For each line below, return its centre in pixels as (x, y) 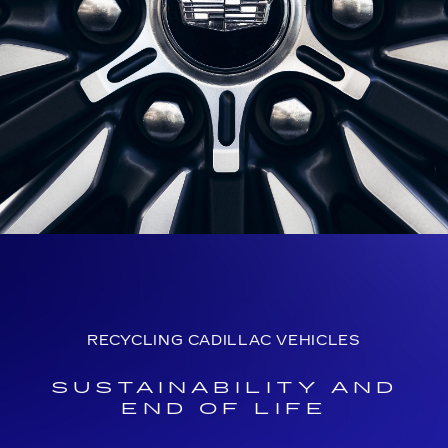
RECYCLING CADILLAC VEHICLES (224, 340)
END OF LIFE (224, 408)
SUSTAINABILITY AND (224, 387)
